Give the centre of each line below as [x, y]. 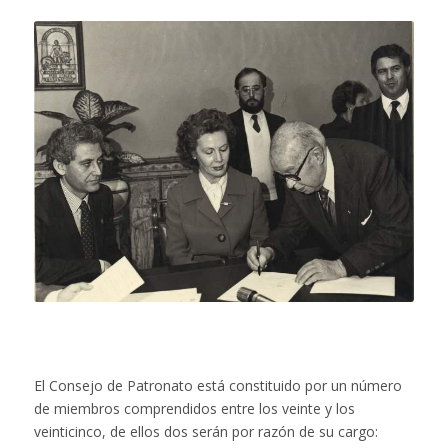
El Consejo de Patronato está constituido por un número [217, 385]
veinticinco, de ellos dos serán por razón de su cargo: [205, 431]
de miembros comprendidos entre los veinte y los [194, 408]
